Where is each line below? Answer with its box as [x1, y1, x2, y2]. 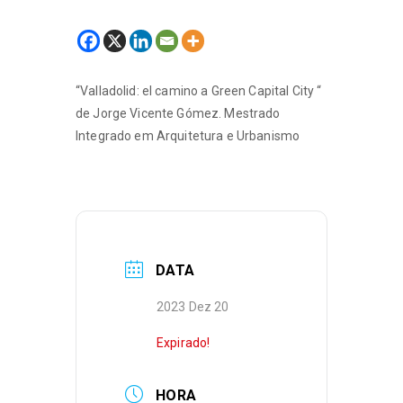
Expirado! [157, 335, 210, 350]
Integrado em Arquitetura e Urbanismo [76, 128, 300, 143]
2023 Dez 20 [157, 300, 229, 315]
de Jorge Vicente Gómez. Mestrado [76, 105, 281, 121]
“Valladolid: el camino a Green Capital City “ [76, 83, 322, 98]
